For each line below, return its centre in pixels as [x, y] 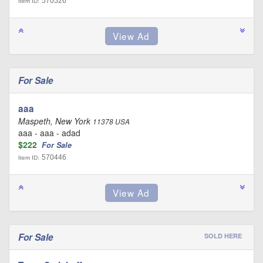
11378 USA [111, 122]
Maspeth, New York [55, 121]
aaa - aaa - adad [49, 133]
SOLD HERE [223, 236]
